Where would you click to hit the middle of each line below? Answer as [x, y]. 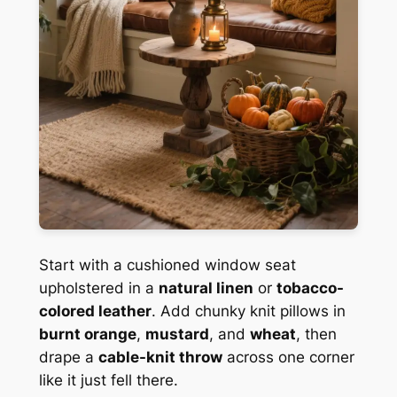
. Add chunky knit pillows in [248, 311]
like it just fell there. [108, 381]
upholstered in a [98, 288]
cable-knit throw [160, 358]
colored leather [95, 311]
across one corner [288, 358]
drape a [68, 358]
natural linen [206, 288]
